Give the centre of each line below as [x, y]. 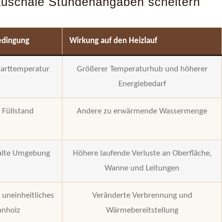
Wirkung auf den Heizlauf [113, 41]
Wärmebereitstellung [142, 210]
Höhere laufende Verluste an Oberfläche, [142, 153]
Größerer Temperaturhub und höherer [142, 69]
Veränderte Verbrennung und [142, 195]
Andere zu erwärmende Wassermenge [142, 111]
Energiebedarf [142, 84]
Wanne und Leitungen [142, 168]
